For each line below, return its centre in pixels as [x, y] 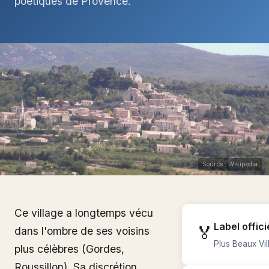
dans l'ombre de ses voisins [82, 231]
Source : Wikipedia [230, 164]
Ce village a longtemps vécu [84, 213]
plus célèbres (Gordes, [69, 249]
